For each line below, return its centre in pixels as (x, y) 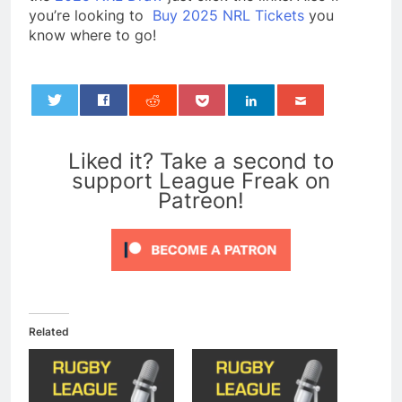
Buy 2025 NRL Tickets (228, 15)
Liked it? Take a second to (201, 161)
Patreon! (201, 200)
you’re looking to (91, 15)
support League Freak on (201, 180)
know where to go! (92, 35)
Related (49, 331)
